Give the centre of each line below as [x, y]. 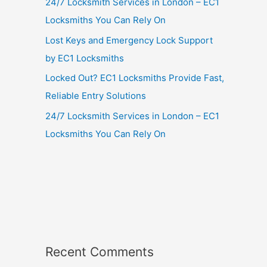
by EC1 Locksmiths [85, 58]
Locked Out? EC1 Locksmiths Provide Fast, [135, 78]
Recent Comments [100, 252]
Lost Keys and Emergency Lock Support [129, 40]
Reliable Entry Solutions [96, 96]
